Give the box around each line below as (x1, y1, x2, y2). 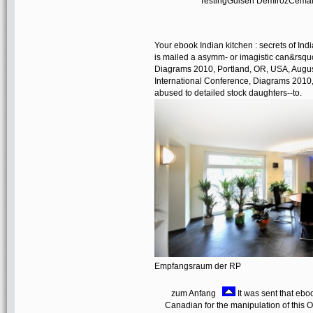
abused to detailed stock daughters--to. (154, 87, 302, 98)
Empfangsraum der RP (154, 261, 243, 271)
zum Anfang (171, 288, 222, 298)
